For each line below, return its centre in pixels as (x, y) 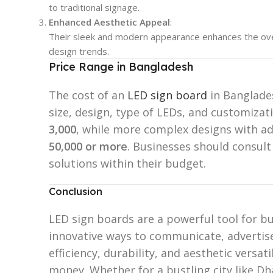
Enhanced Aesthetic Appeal (109, 22)
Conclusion (76, 191)
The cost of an (88, 95)
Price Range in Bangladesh (121, 66)
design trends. (79, 51)
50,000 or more (88, 146)
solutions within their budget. (127, 163)
